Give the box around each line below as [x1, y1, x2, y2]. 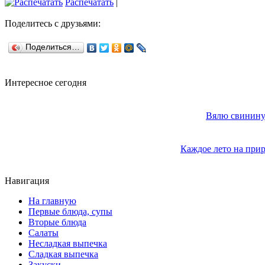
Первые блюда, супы [28, 206, 112, 217]
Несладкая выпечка [28, 238, 107, 249]
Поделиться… [25, 43, 80, 52]
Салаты [28, 228, 59, 238]
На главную [28, 196, 76, 206]
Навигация [5, 176, 49, 186]
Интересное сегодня [5, 77, 86, 88]
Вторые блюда [28, 217, 86, 228]
